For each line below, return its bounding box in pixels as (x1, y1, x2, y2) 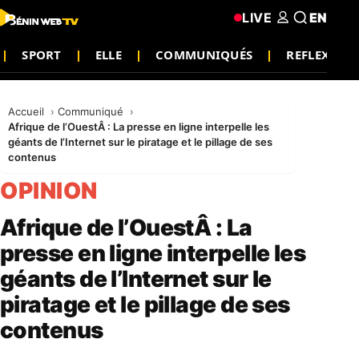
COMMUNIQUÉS (155, 46, 253, 63)
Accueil (8, 105, 47, 118)
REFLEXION (286, 46, 355, 63)
